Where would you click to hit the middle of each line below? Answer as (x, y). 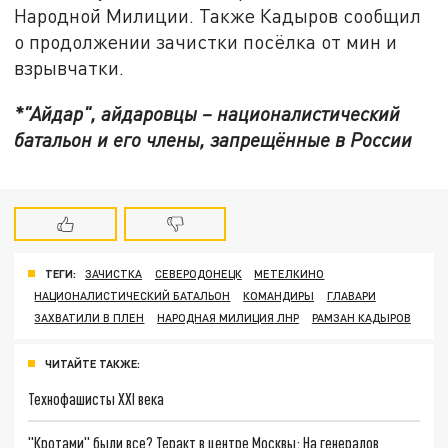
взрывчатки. (69, 68)
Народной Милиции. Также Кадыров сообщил (218, 16)
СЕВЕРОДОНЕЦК (198, 274)
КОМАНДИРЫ (279, 296)
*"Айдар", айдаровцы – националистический (207, 113)
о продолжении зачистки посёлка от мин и (206, 42)
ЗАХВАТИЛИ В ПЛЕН (89, 318)
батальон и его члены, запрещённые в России (213, 139)
